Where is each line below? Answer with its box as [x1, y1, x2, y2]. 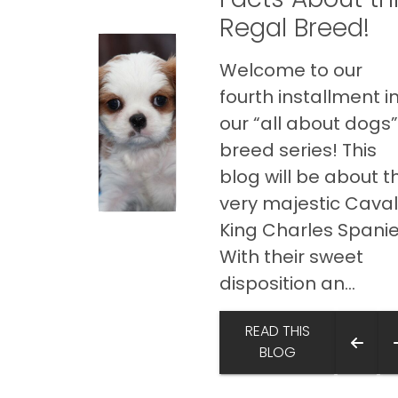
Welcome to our [219, 58, 363, 83]
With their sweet [219, 244, 364, 269]
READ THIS [245, 321, 311, 342]
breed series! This [219, 138, 378, 163]
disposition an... [219, 271, 356, 296]
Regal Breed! [219, 11, 370, 45]
